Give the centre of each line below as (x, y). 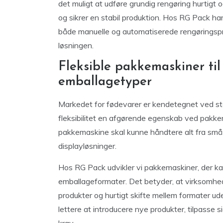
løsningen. (76, 45)
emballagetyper (105, 82)
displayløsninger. (87, 146)
